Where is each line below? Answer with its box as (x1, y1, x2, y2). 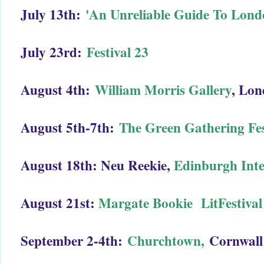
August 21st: (21, 192, 98, 213)
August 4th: (21, 79, 95, 100)
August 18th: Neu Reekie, (21, 154, 174, 175)
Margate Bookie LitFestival (98, 192, 262, 213)
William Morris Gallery (95, 79, 232, 100)
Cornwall (204, 230, 263, 250)
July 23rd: (21, 41, 87, 62)
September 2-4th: (21, 230, 127, 250)
